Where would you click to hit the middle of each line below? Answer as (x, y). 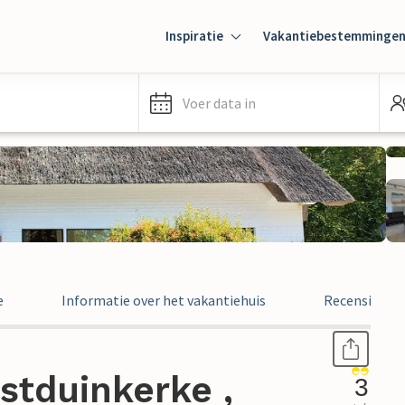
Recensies (354, 300)
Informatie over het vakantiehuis (164, 300)
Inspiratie (194, 36)
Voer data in (219, 103)
